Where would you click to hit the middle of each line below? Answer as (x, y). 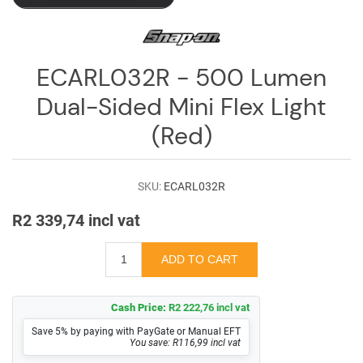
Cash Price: (139, 307)
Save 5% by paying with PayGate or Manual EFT (136, 331)
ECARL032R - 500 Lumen (181, 77)
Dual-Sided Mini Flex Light (181, 107)
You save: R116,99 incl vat (185, 342)
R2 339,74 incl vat (76, 220)
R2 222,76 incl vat (209, 307)
